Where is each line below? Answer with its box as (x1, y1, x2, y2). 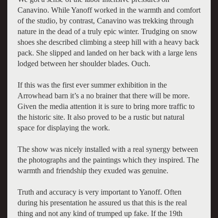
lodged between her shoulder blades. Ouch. (17, 59, 150, 68)
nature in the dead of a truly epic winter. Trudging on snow (17, 27, 198, 36)
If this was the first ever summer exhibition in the (17, 80, 167, 89)
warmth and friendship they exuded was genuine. (17, 166, 168, 175)
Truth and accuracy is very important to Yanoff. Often (17, 187, 182, 196)
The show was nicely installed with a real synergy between (17, 145, 198, 153)
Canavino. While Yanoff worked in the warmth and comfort (17, 5, 200, 14)
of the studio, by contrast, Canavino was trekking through (17, 16, 194, 25)
